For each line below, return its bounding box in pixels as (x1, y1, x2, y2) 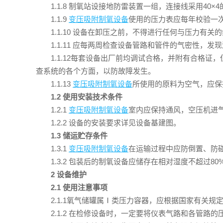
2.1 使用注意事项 (51, 183, 108, 192)
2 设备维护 (51, 170, 87, 179)
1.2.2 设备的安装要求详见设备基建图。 (51, 118, 181, 127)
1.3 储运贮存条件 (51, 131, 108, 140)
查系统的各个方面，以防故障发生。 (36, 67, 155, 76)
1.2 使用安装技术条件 (51, 93, 122, 102)
